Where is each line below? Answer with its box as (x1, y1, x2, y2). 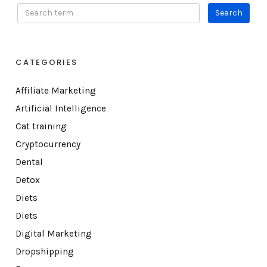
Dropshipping (15, 246, 74, 257)
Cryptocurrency (15, 138, 80, 150)
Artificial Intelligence (15, 103, 106, 114)
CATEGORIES (15, 56, 77, 68)
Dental (15, 156, 43, 167)
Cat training (15, 120, 67, 132)
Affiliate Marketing (15, 85, 96, 96)
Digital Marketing (15, 228, 92, 239)
